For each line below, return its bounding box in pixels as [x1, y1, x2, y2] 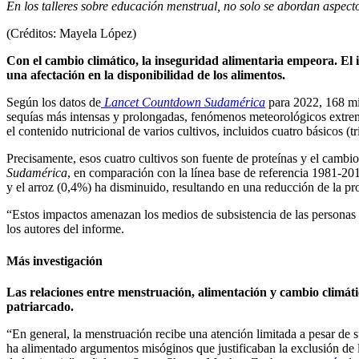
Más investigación [6, 253, 103, 268]
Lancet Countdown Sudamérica [104, 95, 265, 110]
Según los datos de [6, 95, 101, 110]
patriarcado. [6, 299, 74, 313]
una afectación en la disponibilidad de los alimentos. [6, 68, 285, 83]
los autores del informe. [6, 222, 124, 236]
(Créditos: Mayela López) [6, 26, 136, 41]
